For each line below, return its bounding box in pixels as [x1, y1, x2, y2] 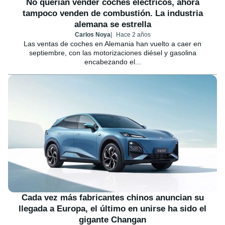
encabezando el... [84, 57, 141, 66]
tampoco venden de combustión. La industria [22, 8, 203, 18]
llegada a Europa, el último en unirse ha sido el [19, 203, 206, 213]
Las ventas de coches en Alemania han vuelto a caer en [24, 39, 201, 48]
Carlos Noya [74, 31, 110, 38]
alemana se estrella [74, 19, 151, 29]
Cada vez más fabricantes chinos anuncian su [21, 192, 204, 202]
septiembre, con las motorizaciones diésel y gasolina [29, 48, 196, 57]
